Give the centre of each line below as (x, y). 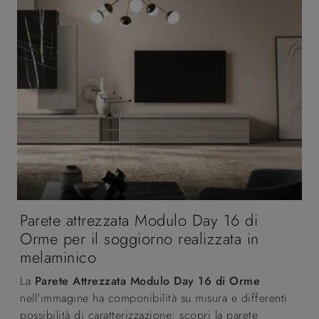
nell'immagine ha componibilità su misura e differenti (154, 298)
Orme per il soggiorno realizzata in (140, 239)
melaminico (58, 257)
